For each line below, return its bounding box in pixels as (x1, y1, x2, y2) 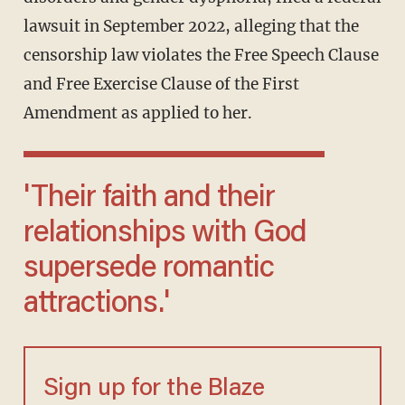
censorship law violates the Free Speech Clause (23, 45, 379, 66)
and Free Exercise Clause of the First (23, 74, 299, 95)
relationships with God (23, 219, 306, 250)
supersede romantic (23, 254, 274, 286)
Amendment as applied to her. (23, 103, 252, 124)
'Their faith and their (23, 184, 48, 215)
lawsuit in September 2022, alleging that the (23, 16, 359, 37)
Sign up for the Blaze (42, 377, 265, 402)
